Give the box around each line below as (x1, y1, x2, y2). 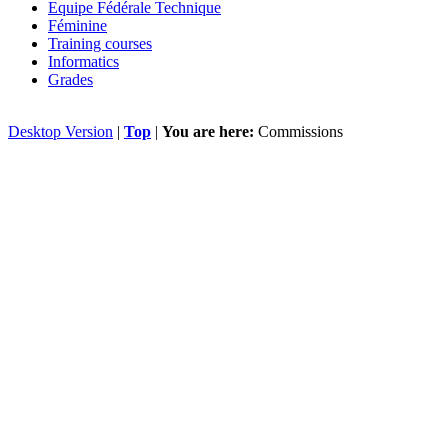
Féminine (48, 16, 107, 34)
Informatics (48, 52, 119, 70)
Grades (48, 70, 93, 88)
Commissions (258, 122, 343, 140)
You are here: (162, 122, 254, 140)
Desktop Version (8, 122, 113, 140)
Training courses (48, 34, 152, 52)
